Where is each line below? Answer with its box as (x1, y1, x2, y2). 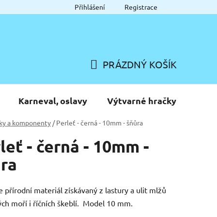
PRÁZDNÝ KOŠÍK (103, 58, 177, 70)
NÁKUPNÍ (90, 69, 132, 82)
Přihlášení (75, 2, 105, 11)
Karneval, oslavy (18, 94, 87, 106)
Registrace (124, 2, 157, 11)
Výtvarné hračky (107, 94, 176, 106)
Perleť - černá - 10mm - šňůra (56, 118, 143, 127)
